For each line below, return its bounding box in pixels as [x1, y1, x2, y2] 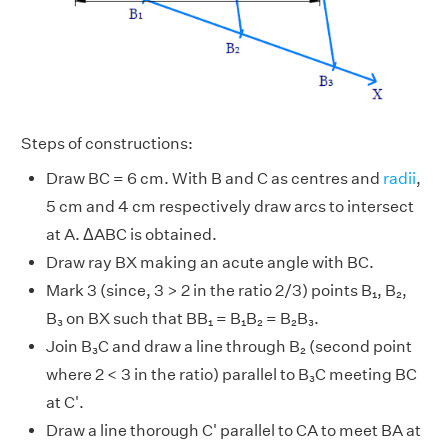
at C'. [46, 392, 84, 412]
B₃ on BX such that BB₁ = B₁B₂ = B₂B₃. [46, 308, 319, 328]
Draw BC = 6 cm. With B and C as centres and [46, 168, 383, 188]
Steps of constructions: [21, 133, 193, 153]
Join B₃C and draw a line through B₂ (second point [46, 336, 412, 356]
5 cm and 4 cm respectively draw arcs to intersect [46, 196, 414, 216]
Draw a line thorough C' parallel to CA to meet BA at [46, 420, 421, 440]
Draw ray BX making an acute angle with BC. [46, 252, 374, 272]
